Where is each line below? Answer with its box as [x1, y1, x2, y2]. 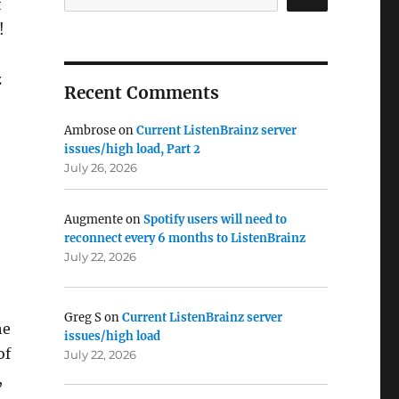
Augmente [63, 212, 123, 228]
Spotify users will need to [142, 212, 287, 228]
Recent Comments [63, 82, 219, 104]
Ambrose [63, 123, 116, 139]
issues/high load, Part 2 [63, 142, 200, 158]
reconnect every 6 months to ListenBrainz [63, 231, 305, 247]
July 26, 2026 [63, 160, 137, 175]
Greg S [63, 309, 102, 325]
